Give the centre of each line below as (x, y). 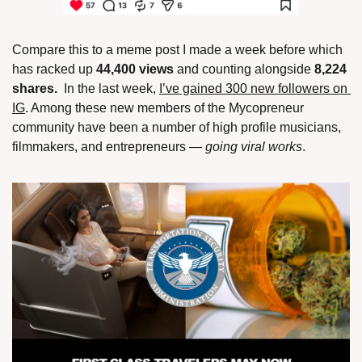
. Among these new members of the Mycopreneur (164, 107)
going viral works (254, 146)
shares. (36, 88)
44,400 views (135, 69)
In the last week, (110, 88)
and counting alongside (244, 69)
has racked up (54, 69)
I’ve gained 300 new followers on (253, 88)
